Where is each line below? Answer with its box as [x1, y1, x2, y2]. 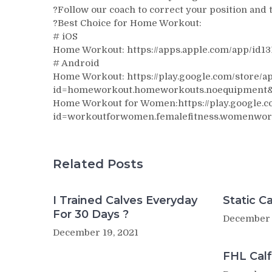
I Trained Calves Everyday [53, 193, 197, 207]
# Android [53, 58, 100, 69]
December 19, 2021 [53, 226, 138, 238]
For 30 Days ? [53, 207, 129, 221]
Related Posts [53, 156, 143, 171]
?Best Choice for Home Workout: [53, 18, 202, 29]
